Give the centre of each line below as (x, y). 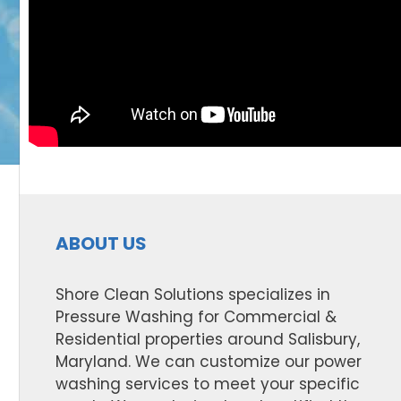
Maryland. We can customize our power (209, 361)
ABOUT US (101, 243)
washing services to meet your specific (208, 384)
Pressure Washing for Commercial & (196, 316)
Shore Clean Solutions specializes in (193, 294)
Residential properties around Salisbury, (208, 339)
